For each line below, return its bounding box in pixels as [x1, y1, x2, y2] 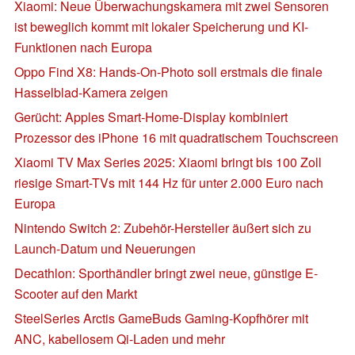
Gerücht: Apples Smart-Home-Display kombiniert [14, 107, 288, 126]
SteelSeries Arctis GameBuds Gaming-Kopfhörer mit [14, 308, 308, 327]
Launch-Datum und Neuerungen [14, 239, 196, 258]
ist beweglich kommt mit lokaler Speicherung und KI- [14, 17, 308, 36]
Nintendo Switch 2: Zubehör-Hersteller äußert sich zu [14, 218, 311, 237]
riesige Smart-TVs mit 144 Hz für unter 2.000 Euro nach [14, 173, 323, 192]
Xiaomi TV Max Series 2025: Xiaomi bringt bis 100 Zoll [14, 152, 322, 171]
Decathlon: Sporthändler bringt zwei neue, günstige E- [14, 263, 318, 282]
